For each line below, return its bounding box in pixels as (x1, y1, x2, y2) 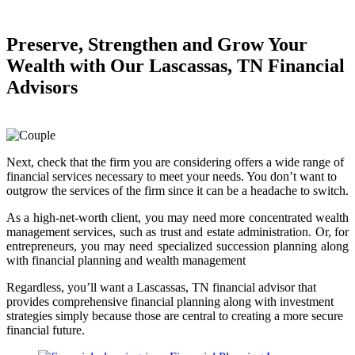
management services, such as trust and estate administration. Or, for (6, 225, 349, 239)
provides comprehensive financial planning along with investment (6, 295, 334, 309)
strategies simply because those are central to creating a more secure (6, 309, 343, 323)
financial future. (6, 323, 85, 338)
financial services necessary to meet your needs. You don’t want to (6, 170, 337, 184)
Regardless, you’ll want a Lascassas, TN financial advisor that (6, 281, 316, 295)
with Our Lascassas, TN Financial (65, 55, 345, 77)
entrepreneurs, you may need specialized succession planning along (6, 239, 349, 254)
